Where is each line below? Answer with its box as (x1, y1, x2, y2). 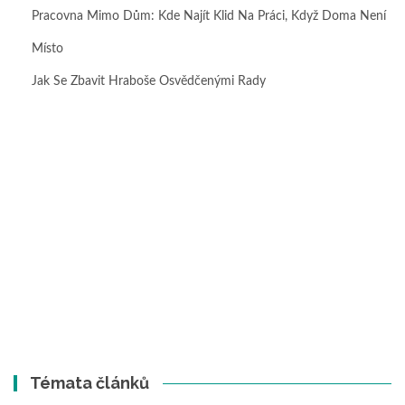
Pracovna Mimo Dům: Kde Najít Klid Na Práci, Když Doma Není (32, 10, 386, 24)
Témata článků (30, 373, 150, 393)
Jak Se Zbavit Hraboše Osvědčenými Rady (32, 75, 266, 89)
